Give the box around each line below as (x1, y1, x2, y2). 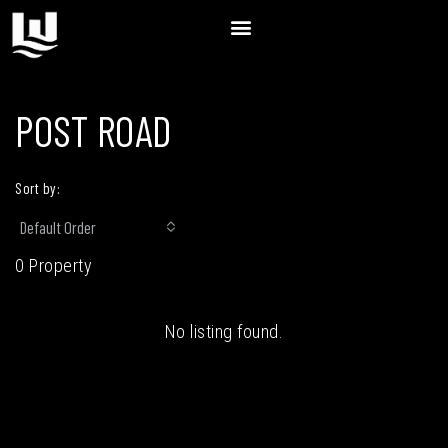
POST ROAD (15, 105, 173, 155)
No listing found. (164, 321, 284, 342)
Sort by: (15, 179, 60, 197)
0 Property (15, 255, 92, 276)
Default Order (20, 217, 96, 237)
